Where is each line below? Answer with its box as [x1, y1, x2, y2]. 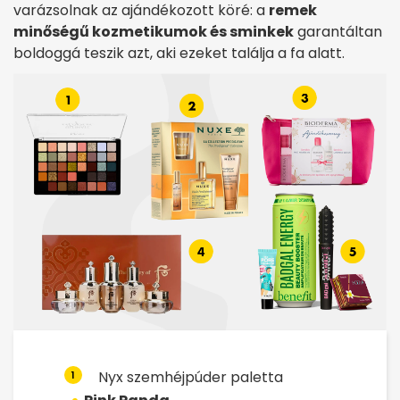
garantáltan [294, 21, 382, 43]
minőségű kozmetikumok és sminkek [13, 21, 294, 43]
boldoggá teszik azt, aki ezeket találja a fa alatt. [13, 43, 345, 64]
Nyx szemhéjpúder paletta [98, 367, 283, 388]
